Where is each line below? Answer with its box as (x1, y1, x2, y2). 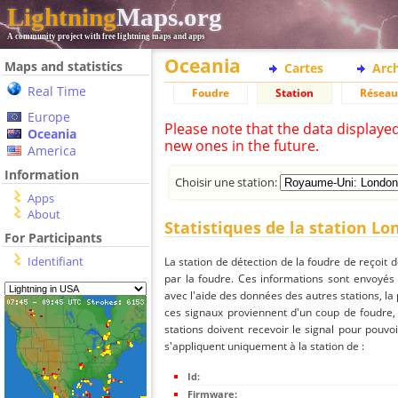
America (28, 142, 76, 159)
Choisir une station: (175, 173, 281, 190)
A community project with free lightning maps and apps (7, 32, 205, 41)
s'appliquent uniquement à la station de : (164, 338, 364, 354)
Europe (28, 108, 70, 125)
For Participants (4, 229, 102, 246)
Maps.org (116, 3, 222, 31)
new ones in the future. (164, 136, 319, 155)
